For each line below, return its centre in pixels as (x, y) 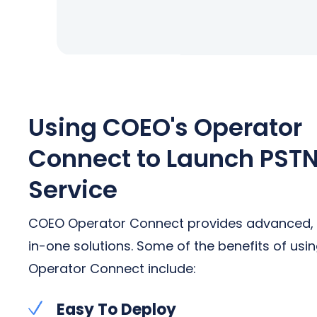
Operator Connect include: (112, 268)
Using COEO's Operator (165, 127)
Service (73, 189)
